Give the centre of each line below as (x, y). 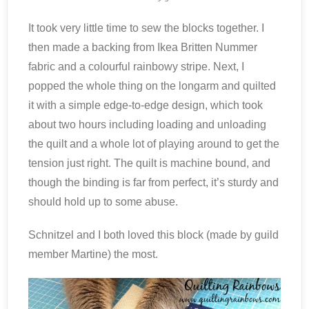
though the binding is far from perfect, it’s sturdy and (153, 182)
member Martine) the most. (93, 254)
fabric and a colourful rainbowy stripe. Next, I (136, 67)
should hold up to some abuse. (103, 202)
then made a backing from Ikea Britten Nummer (143, 47)
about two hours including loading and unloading (147, 124)
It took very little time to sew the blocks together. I (146, 28)
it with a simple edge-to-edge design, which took (146, 105)
